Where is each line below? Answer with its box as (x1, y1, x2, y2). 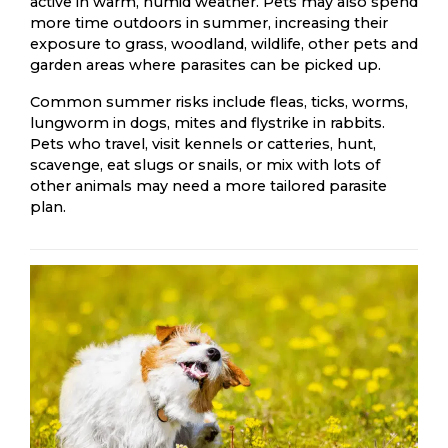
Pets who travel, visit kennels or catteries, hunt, (30, 135, 376, 153)
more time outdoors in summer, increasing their (30, 14, 388, 32)
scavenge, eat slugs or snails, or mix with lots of (30, 156, 380, 174)
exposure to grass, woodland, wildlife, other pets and (30, 35, 418, 53)
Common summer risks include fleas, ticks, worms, (30, 93, 408, 111)
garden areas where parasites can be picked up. (30, 56, 381, 74)
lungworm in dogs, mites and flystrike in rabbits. (30, 114, 385, 132)
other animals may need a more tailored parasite (30, 177, 387, 195)
